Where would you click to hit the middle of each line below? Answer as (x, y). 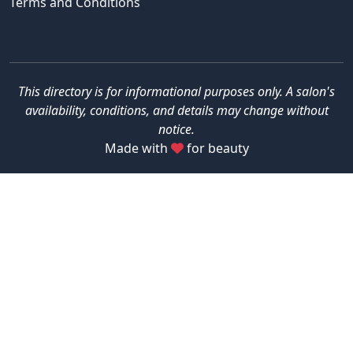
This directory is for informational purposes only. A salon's (176, 92)
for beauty (216, 149)
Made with (137, 149)
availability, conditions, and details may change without (176, 111)
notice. (176, 130)
